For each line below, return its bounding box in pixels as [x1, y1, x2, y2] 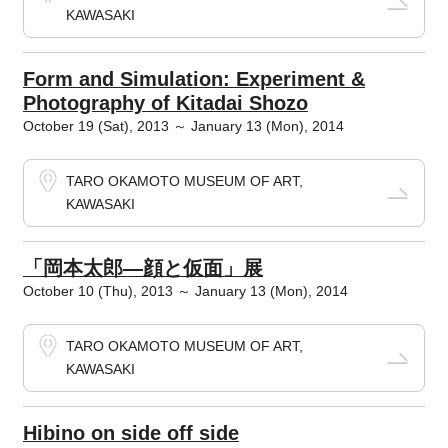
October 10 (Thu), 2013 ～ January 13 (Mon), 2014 [22, 283, 348, 299]
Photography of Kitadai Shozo [22, 92, 308, 114]
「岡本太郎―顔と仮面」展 [22, 257, 263, 279]
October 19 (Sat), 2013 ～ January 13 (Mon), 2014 [22, 118, 344, 134]
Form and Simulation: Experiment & [22, 68, 365, 90]
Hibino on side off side [22, 422, 239, 444]
